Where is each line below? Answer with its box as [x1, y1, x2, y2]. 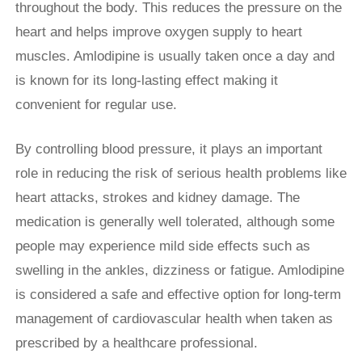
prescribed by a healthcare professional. [15, 335, 258, 351]
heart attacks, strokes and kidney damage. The [15, 190, 300, 206]
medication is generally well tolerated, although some [15, 214, 335, 230]
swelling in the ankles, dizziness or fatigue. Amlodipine [15, 263, 344, 279]
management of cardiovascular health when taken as [15, 311, 333, 327]
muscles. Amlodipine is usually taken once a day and [15, 48, 335, 65]
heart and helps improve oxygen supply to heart [15, 24, 302, 40]
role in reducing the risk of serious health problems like [15, 166, 347, 182]
